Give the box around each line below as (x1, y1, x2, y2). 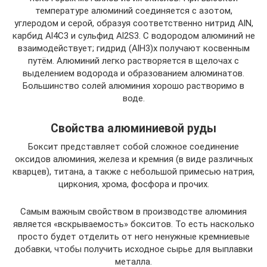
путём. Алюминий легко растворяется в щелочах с (28, 55, 239, 66)
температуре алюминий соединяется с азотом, (35, 5, 232, 16)
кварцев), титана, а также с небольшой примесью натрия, (13, 166, 254, 177)
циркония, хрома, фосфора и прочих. (58, 178, 209, 190)
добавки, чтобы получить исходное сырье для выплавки (14, 243, 253, 254)
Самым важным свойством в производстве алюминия (20, 206, 247, 217)
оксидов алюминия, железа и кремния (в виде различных (14, 153, 253, 164)
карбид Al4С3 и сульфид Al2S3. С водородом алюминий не (12, 30, 255, 41)
